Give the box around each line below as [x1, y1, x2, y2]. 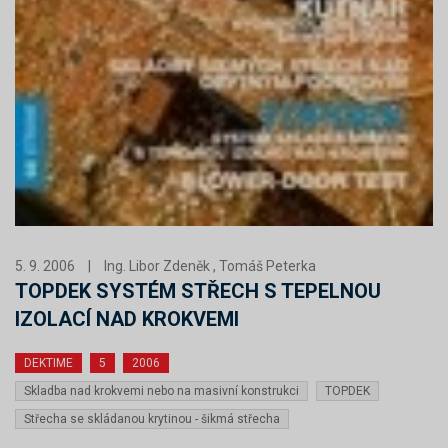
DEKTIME [24, 356, 73, 370]
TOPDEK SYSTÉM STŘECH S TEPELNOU [15, 279, 381, 303]
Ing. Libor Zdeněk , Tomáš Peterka [104, 258, 316, 274]
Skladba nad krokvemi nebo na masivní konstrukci [24, 384, 299, 398]
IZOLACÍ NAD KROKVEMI [15, 307, 239, 331]
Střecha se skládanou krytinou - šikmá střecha [24, 412, 280, 426]
